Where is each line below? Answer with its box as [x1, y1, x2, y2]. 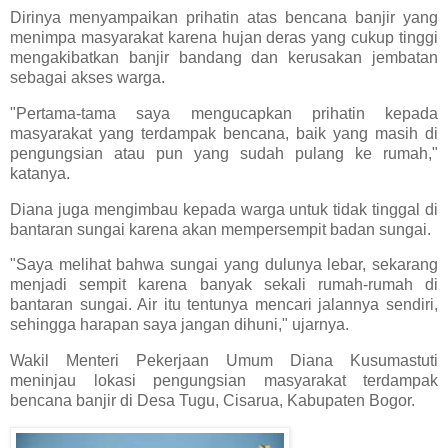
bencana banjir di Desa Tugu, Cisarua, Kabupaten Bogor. [10, 392, 415, 410]
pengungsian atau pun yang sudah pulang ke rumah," [10, 144, 438, 162]
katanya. [10, 164, 70, 182]
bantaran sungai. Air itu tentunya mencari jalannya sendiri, [10, 296, 438, 314]
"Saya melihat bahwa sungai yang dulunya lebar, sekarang [10, 256, 438, 274]
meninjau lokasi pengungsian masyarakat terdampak [10, 372, 438, 390]
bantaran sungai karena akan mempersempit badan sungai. [10, 220, 431, 238]
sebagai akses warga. [10, 68, 165, 86]
